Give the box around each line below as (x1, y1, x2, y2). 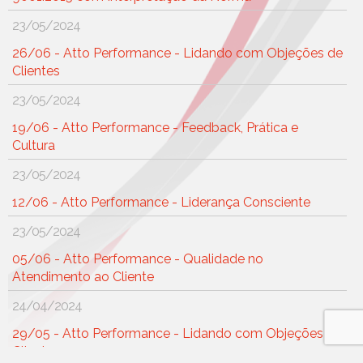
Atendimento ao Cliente (11, 269, 154, 285)
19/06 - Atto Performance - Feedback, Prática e (11, 120, 298, 136)
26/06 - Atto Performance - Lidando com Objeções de (11, 45, 343, 62)
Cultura (11, 138, 55, 154)
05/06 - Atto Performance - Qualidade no (11, 251, 263, 267)
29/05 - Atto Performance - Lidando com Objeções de (11, 326, 342, 342)
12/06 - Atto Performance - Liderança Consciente (11, 194, 310, 211)
